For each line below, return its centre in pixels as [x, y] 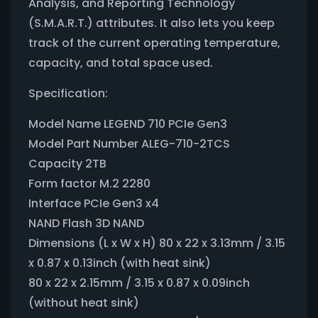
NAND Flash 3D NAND [86, 223]
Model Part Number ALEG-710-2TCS [129, 143]
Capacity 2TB [67, 163]
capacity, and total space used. [121, 62]
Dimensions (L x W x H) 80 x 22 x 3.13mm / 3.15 [157, 243]
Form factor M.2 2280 [89, 183]
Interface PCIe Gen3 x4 [94, 203]
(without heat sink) [84, 302]
